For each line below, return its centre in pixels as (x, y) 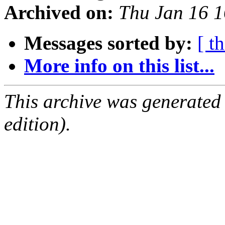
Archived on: (59, 13)
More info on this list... (119, 66)
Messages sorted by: (108, 43)
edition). (37, 124)
